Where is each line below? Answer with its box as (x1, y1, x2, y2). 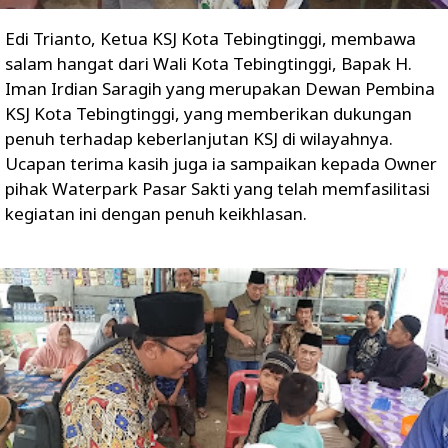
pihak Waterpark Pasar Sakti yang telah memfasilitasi (5, 176, 430, 200)
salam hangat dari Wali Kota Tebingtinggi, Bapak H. (5, 51, 412, 75)
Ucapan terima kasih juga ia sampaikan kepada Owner (5, 151, 437, 175)
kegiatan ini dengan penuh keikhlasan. (5, 201, 307, 225)
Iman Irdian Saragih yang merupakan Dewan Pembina (5, 76, 435, 100)
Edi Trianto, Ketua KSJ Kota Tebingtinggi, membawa (5, 26, 416, 50)
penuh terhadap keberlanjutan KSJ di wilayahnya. (5, 126, 393, 150)
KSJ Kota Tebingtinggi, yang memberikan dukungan (5, 101, 412, 125)
